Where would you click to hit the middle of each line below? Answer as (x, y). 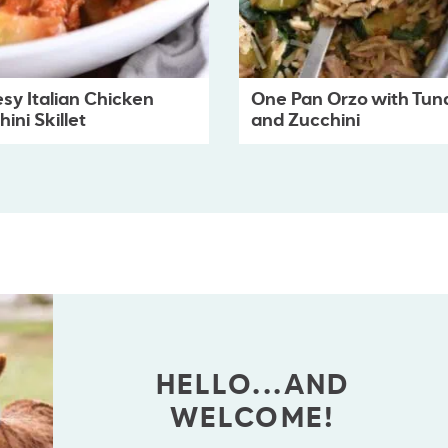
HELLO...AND (252, 386)
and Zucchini (305, 120)
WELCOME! (252, 419)
